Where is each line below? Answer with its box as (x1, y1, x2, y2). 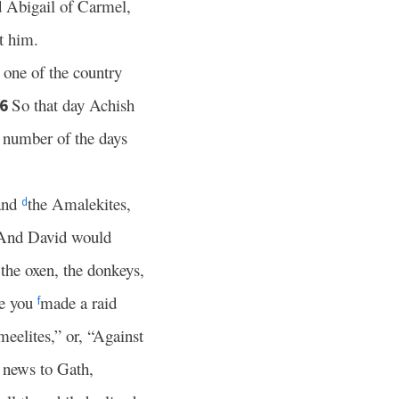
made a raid (40, 291, 117, 313)
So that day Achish (12, 94, 134, 116)
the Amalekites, (28, 192, 131, 215)
